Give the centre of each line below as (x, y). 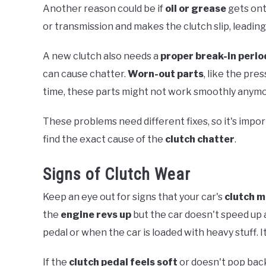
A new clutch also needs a (102, 56)
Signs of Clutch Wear (117, 175)
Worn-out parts (166, 74)
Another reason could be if (104, 9)
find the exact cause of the (104, 140)
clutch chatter (200, 140)
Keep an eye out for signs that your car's (134, 197)
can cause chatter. (85, 74)
